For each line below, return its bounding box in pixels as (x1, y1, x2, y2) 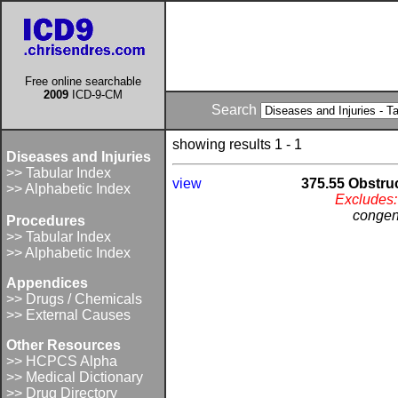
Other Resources (6, 338, 121, 353)
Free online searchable (25, 75, 141, 88)
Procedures (6, 213, 85, 228)
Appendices (6, 275, 88, 291)
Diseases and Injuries (6, 149, 151, 164)
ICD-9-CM (68, 88, 123, 101)
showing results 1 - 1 (172, 137, 302, 152)
